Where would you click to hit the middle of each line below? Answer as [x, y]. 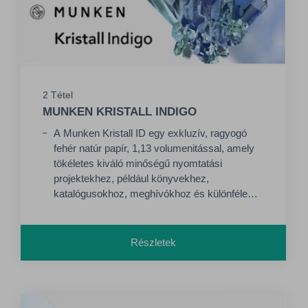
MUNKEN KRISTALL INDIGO [120, 111]
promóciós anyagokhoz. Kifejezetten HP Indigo [158, 208]
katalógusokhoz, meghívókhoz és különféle [151, 193]
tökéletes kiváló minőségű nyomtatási [138, 163]
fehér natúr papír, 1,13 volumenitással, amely [154, 148]
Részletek [153, 242]
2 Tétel [58, 95]
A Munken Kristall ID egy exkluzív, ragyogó [150, 133]
